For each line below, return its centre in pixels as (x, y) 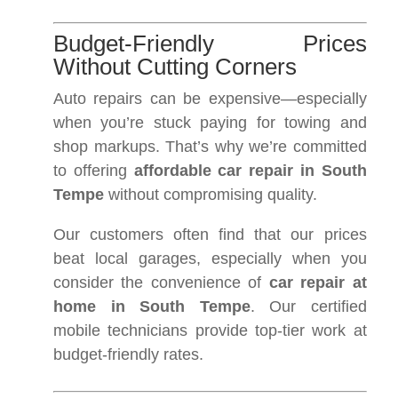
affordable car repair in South (250, 171)
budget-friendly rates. (128, 354)
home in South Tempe (152, 306)
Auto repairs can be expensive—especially (210, 99)
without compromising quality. (211, 195)
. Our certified (308, 306)
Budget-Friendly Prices (210, 44)
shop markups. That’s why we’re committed (210, 147)
